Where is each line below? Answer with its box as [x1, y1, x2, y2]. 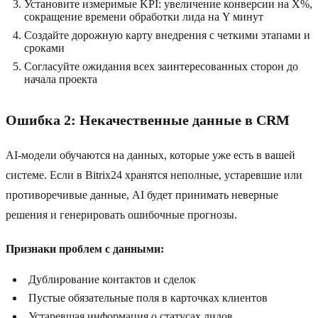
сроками [24, 42, 65, 55]
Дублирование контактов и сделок [28, 273, 196, 286]
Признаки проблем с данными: [6, 243, 164, 256]
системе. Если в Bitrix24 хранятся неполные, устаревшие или [6, 169, 302, 182]
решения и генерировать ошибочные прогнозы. [6, 209, 237, 221]
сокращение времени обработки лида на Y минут [24, 11, 263, 23]
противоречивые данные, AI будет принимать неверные [6, 189, 278, 202]
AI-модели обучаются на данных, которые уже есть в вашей [6, 149, 295, 162]
